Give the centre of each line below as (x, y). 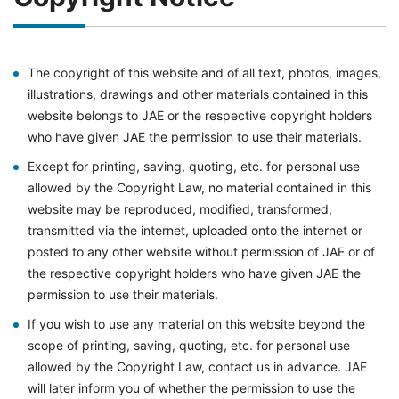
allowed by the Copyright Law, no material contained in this (199, 187)
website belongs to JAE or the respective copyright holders (200, 115)
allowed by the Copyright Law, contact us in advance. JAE (197, 366)
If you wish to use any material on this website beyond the (196, 324)
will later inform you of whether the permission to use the (191, 388)
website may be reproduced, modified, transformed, (180, 209)
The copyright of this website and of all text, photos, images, (204, 73)
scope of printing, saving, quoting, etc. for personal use (189, 345)
